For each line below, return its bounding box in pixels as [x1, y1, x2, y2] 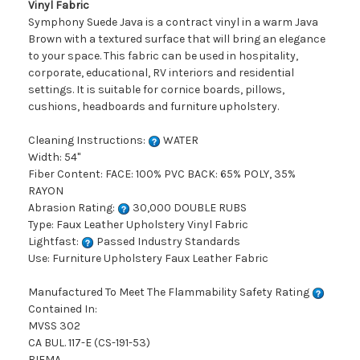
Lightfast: [28, 235, 81, 249]
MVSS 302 [28, 319, 80, 333]
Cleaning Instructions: [28, 133, 148, 148]
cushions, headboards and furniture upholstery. [28, 100, 279, 114]
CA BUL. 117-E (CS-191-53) [28, 336, 150, 350]
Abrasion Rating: [28, 201, 117, 215]
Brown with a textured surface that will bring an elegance [28, 32, 325, 47]
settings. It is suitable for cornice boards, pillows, [28, 83, 284, 97]
